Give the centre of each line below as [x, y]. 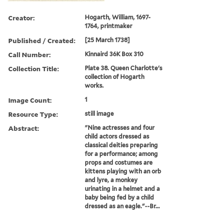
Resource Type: [33, 114]
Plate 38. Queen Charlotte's [124, 68]
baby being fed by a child [120, 197]
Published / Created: [42, 40]
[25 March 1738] [108, 40]
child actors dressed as [117, 136]
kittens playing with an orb [123, 171]
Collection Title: [34, 68]
